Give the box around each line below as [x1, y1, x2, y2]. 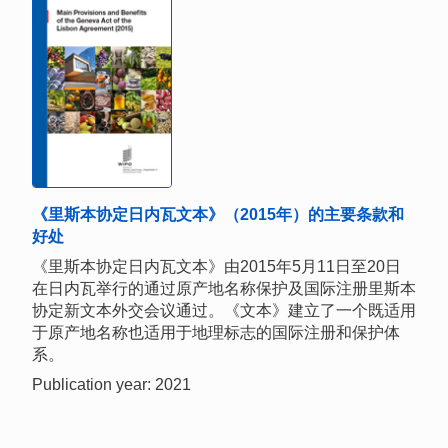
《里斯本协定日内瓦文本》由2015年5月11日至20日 [32, 258, 401, 276]
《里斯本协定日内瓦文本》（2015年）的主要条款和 [32, 206, 404, 224]
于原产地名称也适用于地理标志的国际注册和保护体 [32, 324, 400, 342]
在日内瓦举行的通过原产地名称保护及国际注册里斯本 [32, 280, 416, 298]
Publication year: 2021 [32, 376, 191, 394]
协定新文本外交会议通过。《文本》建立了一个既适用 [32, 302, 416, 320]
